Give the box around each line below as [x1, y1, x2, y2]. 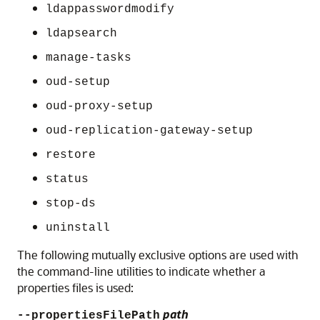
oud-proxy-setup [46, 100, 153, 113]
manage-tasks [46, 51, 131, 64]
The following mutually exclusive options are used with [17, 247, 299, 262]
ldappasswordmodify [46, 3, 174, 16]
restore [46, 149, 96, 161]
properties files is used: [17, 280, 134, 295]
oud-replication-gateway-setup [46, 124, 253, 137]
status [46, 173, 89, 186]
